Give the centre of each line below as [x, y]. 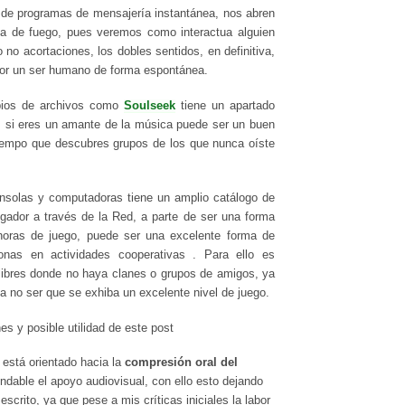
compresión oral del [181, 363]
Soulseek [150, 106]
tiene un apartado [225, 106]
